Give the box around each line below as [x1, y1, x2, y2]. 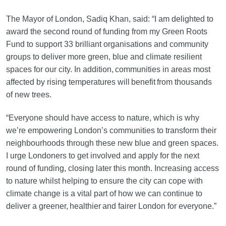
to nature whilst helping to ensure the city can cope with [6, 177, 203, 186]
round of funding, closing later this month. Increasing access [6, 164, 219, 173]
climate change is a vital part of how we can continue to [6, 189, 202, 198]
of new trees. [6, 90, 55, 99]
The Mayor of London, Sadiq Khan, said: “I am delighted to [6, 15, 213, 24]
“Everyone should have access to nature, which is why [6, 114, 199, 123]
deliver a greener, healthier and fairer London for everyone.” [6, 202, 220, 211]
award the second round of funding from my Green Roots [6, 27, 207, 36]
